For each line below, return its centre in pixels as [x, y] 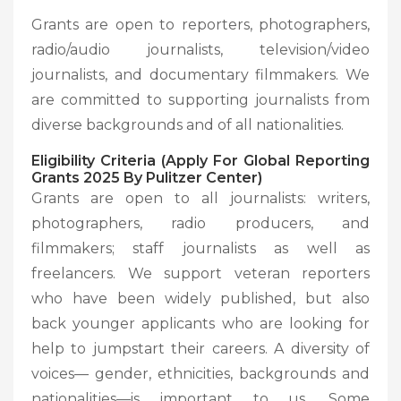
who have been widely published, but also [200, 298]
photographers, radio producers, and [200, 223]
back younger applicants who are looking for [200, 323]
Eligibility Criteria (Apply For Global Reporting [200, 160]
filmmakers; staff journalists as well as [200, 248]
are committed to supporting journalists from [200, 99]
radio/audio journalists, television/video [200, 49]
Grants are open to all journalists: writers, [200, 198]
